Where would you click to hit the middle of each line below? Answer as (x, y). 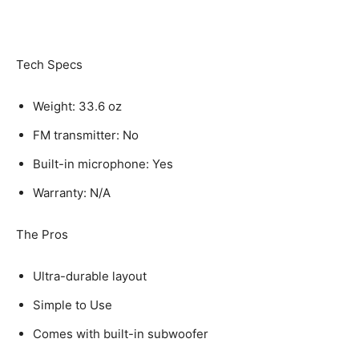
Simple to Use (73, 305)
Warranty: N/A (72, 192)
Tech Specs (49, 64)
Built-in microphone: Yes (103, 163)
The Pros (42, 234)
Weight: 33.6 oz (77, 106)
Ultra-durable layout (90, 276)
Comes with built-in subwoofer (121, 333)
